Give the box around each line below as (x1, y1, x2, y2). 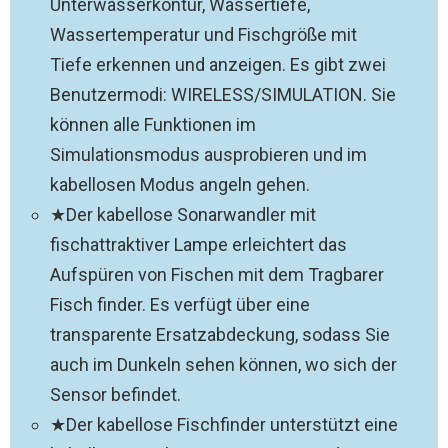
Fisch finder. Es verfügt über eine (50, 294, 310, 315)
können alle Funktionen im (50, 114, 256, 135)
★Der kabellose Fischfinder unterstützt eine (50, 414, 398, 435)
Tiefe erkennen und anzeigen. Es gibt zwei (50, 54, 386, 75)
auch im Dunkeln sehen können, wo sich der (50, 354, 397, 375)
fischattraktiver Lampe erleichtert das (50, 234, 347, 255)
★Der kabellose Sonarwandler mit (50, 204, 316, 225)
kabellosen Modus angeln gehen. (50, 174, 310, 195)
